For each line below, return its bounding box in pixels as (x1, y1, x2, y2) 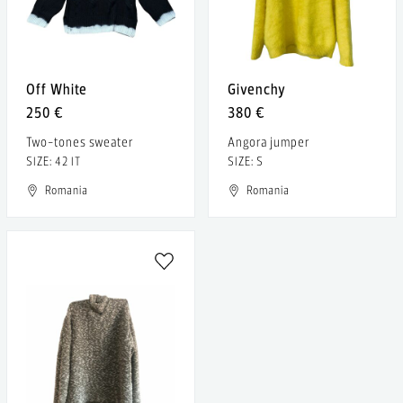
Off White (26, 79, 87, 98)
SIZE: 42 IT (26, 154, 81, 169)
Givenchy (228, 79, 286, 98)
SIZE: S (228, 154, 264, 169)
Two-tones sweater (26, 133, 134, 150)
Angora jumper (228, 133, 310, 150)
